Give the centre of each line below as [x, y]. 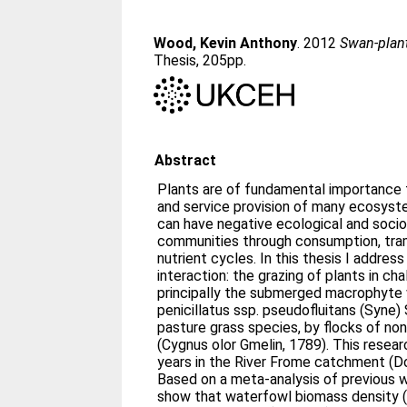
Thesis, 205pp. [200, 60]
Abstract [186, 160]
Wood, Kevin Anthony [226, 43]
